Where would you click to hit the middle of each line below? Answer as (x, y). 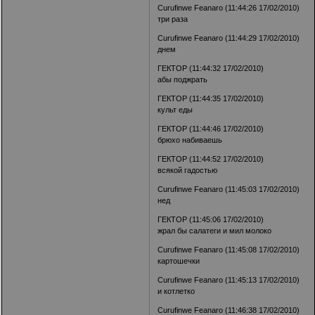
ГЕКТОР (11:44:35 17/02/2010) (211, 99)
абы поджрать (183, 80)
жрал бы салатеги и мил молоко (215, 231)
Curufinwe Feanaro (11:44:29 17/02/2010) (229, 38)
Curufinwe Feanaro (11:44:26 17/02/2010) (229, 8)
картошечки (179, 261)
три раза (173, 19)
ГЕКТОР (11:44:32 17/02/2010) (211, 69)
